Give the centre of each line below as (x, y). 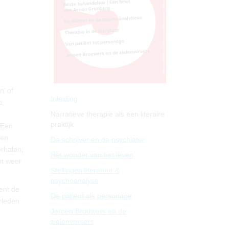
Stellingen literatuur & (85, 170)
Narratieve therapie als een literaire (107, 114)
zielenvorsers (72, 221)
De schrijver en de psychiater (97, 139)
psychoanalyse (74, 180)
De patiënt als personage (91, 196)
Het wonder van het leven (92, 155)
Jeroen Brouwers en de (88, 211)
